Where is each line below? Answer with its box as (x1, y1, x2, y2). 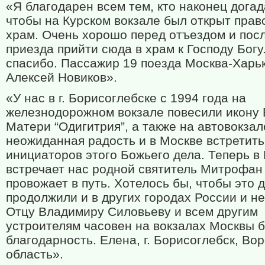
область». (6, 247, 63, 261)
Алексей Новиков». (6, 70, 117, 85)
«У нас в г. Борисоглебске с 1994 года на (6, 91, 246, 105)
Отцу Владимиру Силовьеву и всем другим (6, 205, 258, 219)
